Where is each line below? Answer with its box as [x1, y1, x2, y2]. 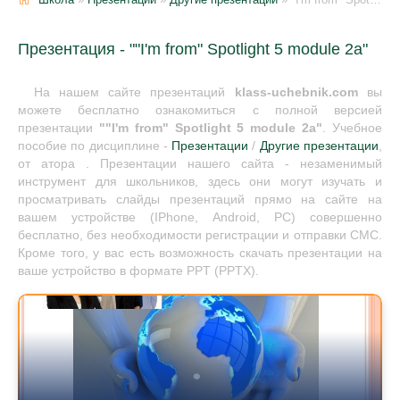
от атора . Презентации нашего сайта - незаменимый [18, 157, 382, 171]
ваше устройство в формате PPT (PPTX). [18, 264, 259, 278]
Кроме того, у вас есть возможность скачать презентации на [18, 246, 382, 260]
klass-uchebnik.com [234, 86, 358, 99]
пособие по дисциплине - [18, 139, 172, 153]
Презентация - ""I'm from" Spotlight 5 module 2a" [18, 40, 368, 58]
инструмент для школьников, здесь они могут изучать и [18, 175, 382, 188]
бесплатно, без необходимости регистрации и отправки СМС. [18, 229, 382, 242]
